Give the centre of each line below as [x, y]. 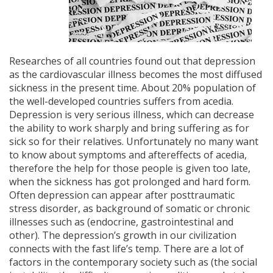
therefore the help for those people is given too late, [130, 168]
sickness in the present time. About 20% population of [133, 87]
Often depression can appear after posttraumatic [122, 195]
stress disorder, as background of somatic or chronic [129, 208]
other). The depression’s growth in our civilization [123, 235]
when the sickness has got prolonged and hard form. [130, 181]
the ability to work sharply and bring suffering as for [129, 128]
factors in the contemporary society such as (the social [133, 262]
